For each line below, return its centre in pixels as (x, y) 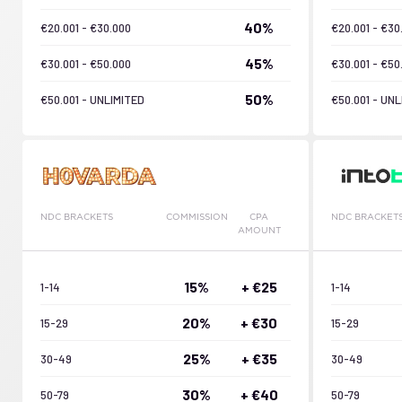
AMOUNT (259, 230)
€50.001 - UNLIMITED (92, 99)
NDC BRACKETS (77, 217)
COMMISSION (197, 217)
